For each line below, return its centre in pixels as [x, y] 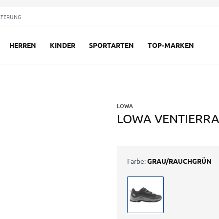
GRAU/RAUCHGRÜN [179, 161]
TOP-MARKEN [171, 45]
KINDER [63, 45]
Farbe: [136, 161]
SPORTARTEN [111, 45]
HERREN [23, 45]
